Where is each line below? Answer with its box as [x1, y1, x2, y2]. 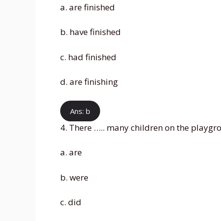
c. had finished [60, 51, 116, 63]
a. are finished [60, 1, 115, 13]
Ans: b [70, 106, 90, 116]
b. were [60, 171, 88, 183]
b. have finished [60, 26, 121, 38]
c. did [60, 196, 81, 208]
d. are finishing [60, 76, 118, 88]
